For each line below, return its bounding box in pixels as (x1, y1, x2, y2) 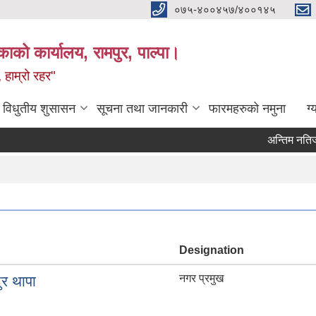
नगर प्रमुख (179, 272, 224, 284)
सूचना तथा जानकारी (97, 102, 188, 116)
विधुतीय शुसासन (3, 102, 75, 116)
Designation (179, 244, 244, 256)
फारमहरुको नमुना (209, 102, 286, 116)
